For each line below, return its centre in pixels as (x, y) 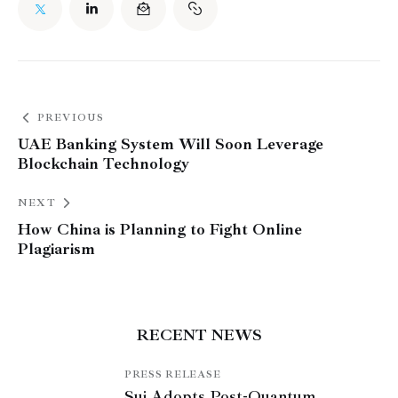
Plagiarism (56, 248)
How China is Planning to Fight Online (160, 229)
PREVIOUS (71, 117)
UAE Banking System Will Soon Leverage (171, 143)
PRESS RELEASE (173, 374)
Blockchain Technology (103, 163)
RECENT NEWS (199, 335)
